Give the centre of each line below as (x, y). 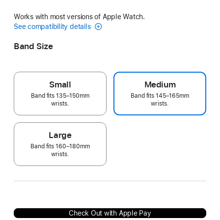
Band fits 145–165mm (160, 96)
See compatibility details (53, 26)
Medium (160, 84)
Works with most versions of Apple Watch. (80, 16)
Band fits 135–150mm (60, 96)
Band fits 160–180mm (60, 146)
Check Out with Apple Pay (110, 213)
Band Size (33, 46)
